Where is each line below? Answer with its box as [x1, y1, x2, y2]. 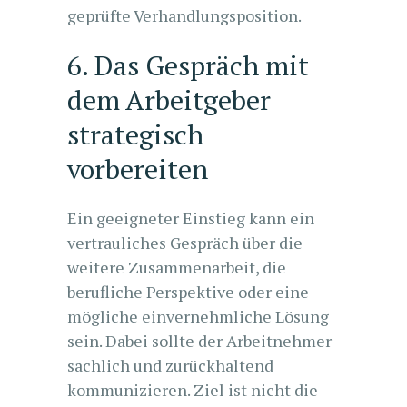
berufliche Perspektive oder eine [67, 281, 309, 303]
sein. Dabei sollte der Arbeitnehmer [67, 330, 332, 352]
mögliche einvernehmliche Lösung [67, 305, 329, 327]
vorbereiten [67, 151, 208, 187]
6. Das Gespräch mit [67, 47, 309, 84]
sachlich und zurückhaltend [67, 354, 273, 376]
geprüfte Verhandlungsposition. [67, 5, 302, 26]
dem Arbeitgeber [67, 82, 271, 118]
